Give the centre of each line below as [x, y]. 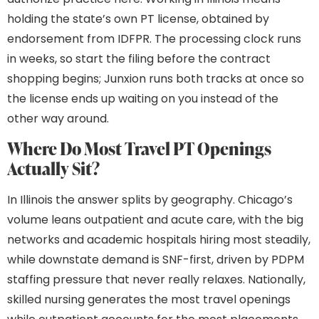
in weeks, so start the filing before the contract [139, 59]
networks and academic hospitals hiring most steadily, [159, 240]
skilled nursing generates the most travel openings [149, 300]
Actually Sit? [53, 169]
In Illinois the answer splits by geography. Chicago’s [150, 200]
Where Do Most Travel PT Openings [139, 149]
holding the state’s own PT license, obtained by [138, 19]
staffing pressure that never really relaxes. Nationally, [156, 280]
